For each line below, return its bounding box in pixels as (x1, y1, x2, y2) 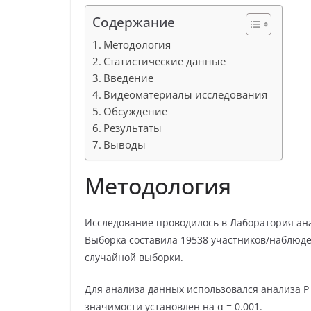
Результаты (103, 121, 162, 135)
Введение (103, 71, 154, 85)
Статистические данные (103, 54, 226, 69)
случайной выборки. (85, 251, 183, 264)
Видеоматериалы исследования (103, 87, 268, 102)
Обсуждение (103, 104, 168, 119)
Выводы (103, 137, 146, 152)
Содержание (92, 12, 175, 32)
